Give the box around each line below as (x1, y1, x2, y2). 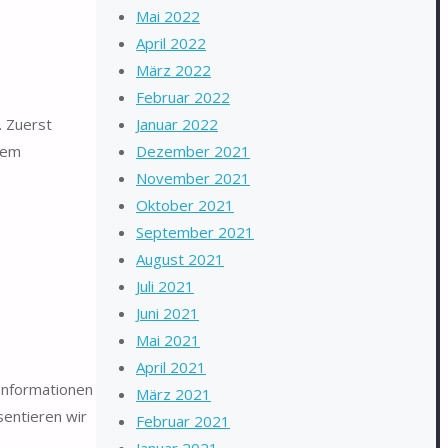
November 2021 (136, 168, 250, 188)
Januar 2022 (136, 114, 218, 134)
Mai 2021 (136, 330, 200, 350)
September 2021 (136, 222, 254, 242)
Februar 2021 (136, 411, 230, 431)
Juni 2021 (136, 303, 199, 323)
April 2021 (136, 357, 206, 377)
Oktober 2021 (136, 195, 234, 215)
